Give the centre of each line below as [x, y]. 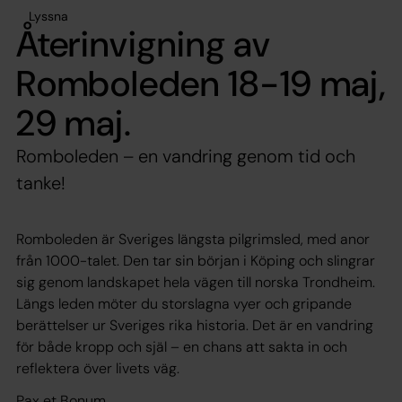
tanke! [41, 183]
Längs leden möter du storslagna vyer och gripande [184, 303]
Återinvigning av [144, 44]
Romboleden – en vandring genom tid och [186, 156]
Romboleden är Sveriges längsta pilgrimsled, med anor [193, 239]
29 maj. [74, 122]
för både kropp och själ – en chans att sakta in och [182, 346]
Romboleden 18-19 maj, [201, 83]
